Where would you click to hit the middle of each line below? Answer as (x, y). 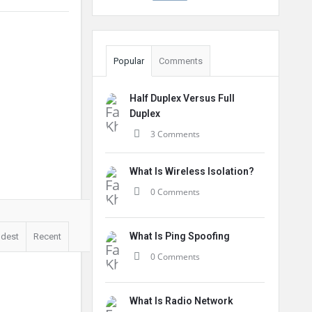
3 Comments (175, 134)
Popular (129, 61)
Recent (47, 236)
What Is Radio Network (181, 301)
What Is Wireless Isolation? (192, 171)
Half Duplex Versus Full (182, 98)
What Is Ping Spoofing (180, 236)
